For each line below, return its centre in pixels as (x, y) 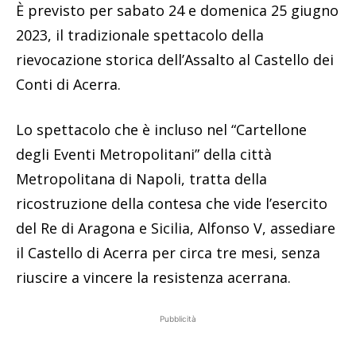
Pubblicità (178, 319)
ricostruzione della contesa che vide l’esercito (172, 204)
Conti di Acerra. (68, 85)
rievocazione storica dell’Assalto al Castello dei (175, 60)
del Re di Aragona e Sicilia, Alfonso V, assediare (176, 228)
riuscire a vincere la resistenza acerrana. (153, 278)
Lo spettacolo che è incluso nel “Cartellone (161, 130)
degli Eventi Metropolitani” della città (144, 155)
